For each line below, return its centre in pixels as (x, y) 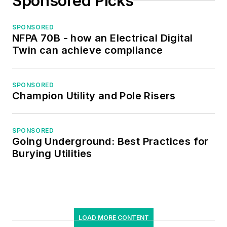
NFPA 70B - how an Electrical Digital (103, 38)
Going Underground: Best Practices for (110, 141)
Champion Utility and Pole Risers (94, 96)
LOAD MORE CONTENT (113, 217)
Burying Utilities (52, 153)
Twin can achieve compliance (88, 50)
